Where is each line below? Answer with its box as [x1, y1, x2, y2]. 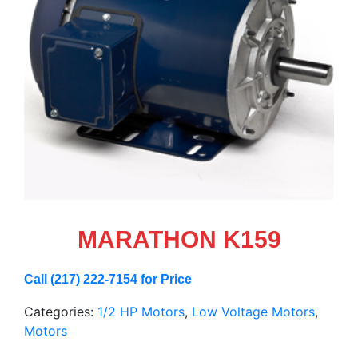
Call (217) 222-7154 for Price [24, 272, 192, 286]
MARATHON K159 [77, 225, 281, 253]
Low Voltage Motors [192, 303, 315, 320]
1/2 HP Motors [97, 303, 185, 320]
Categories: [24, 303, 97, 320]
